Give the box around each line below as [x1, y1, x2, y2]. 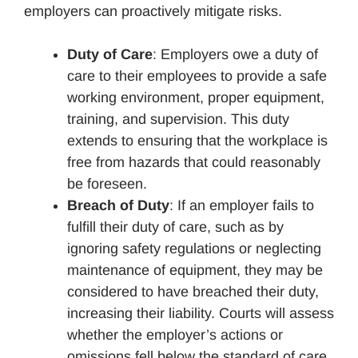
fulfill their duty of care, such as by [67, 218, 284, 235]
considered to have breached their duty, [67, 283, 319, 300]
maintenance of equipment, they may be [67, 261, 323, 278]
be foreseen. [67, 175, 147, 192]
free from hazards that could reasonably [67, 153, 320, 170]
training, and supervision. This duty [67, 110, 289, 127]
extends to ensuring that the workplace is [67, 132, 328, 149]
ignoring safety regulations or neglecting [67, 240, 321, 257]
